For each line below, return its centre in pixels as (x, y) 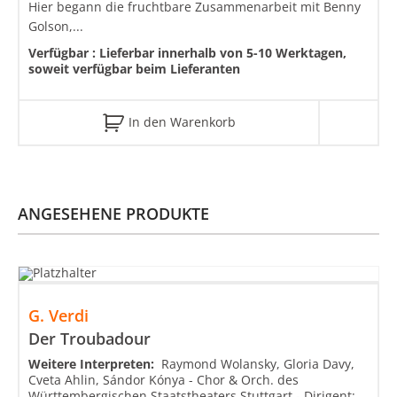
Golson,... (56, 26)
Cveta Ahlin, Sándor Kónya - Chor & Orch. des (163, 380)
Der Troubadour (90, 339)
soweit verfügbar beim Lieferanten (134, 68)
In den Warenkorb (182, 121)
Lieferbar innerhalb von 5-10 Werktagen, (223, 52)
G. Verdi (58, 316)
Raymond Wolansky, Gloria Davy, (258, 364)
